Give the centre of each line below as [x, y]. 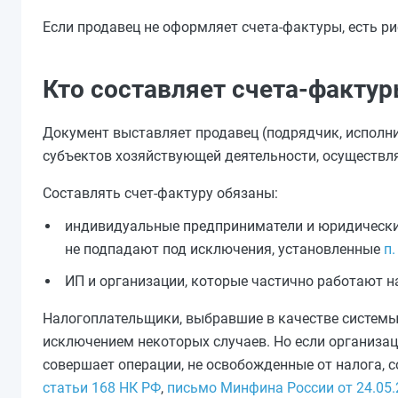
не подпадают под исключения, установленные [224, 249]
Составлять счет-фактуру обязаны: [160, 193]
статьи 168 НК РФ [102, 388]
